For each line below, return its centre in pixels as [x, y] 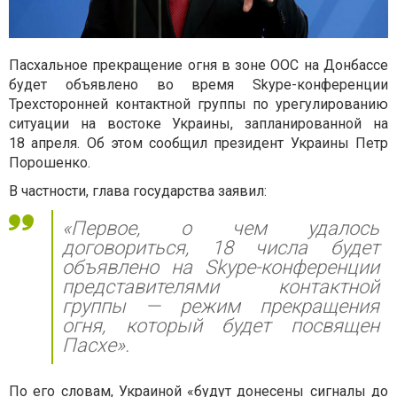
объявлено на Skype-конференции [221, 267]
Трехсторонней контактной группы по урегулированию [198, 104]
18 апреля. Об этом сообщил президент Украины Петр [198, 143]
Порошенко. [50, 162]
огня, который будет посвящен [221, 325]
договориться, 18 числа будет [221, 247]
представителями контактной [221, 286]
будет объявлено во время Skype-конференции [198, 84]
